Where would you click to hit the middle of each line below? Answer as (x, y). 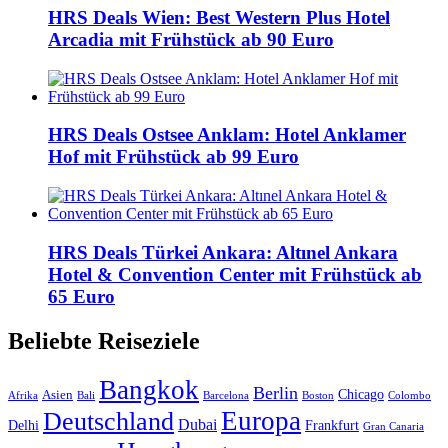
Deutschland (108, 421)
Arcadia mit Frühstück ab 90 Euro (191, 39)
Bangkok (149, 389)
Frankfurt (332, 424)
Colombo (409, 395)
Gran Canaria (393, 426)
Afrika (23, 395)
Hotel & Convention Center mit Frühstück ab (235, 274)
